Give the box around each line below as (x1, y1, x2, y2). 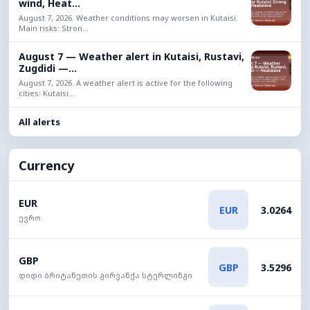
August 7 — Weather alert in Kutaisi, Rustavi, (19, 50, 244, 63)
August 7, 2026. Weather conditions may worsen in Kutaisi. (19, 12, 238, 23)
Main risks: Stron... (19, 23, 89, 33)
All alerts (19, 116, 60, 128)
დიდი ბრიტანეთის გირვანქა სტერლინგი (19, 269, 192, 280)
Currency (19, 157, 74, 174)
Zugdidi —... (19, 62, 77, 75)
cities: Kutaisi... (19, 88, 75, 98)
